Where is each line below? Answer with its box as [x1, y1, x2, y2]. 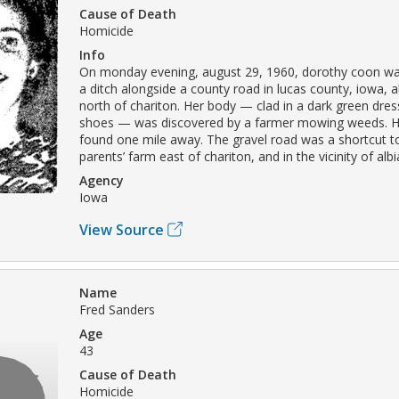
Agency [79, 171, 124, 189]
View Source [79, 219, 164, 240]
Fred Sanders [79, 300, 155, 318]
